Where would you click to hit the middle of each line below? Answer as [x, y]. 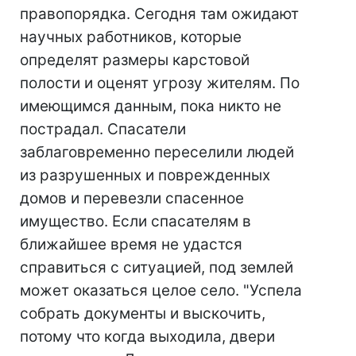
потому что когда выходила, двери [147, 337]
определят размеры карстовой [135, 60]
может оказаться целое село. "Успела [161, 290]
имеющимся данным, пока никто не [151, 106]
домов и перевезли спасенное [132, 198]
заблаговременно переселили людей [157, 152]
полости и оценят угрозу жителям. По [160, 83]
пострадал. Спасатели [103, 129]
